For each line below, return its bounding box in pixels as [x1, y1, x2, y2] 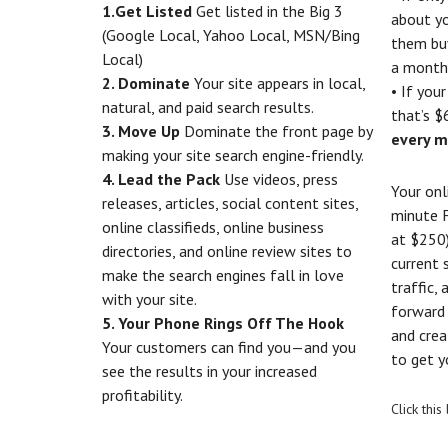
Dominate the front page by [180, 121, 372, 141]
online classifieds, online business [102, 217, 324, 237]
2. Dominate [102, 73, 190, 93]
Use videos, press [220, 169, 338, 189]
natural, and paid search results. [102, 97, 314, 117]
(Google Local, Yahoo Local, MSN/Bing [102, 25, 360, 45]
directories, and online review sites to [102, 241, 352, 261]
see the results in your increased [102, 361, 317, 381]
